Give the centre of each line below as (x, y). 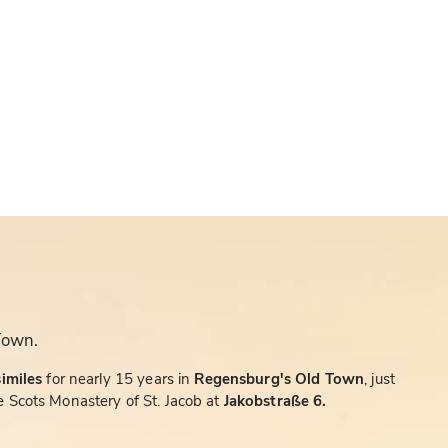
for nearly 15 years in (120, 379)
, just (379, 379)
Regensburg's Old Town (279, 379)
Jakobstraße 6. (273, 401)
